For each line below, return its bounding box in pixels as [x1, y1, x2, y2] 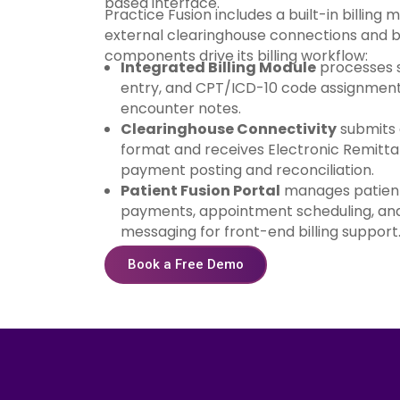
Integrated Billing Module [121, 57, 316, 78]
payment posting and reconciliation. [121, 160, 374, 180]
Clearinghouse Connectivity [121, 119, 337, 139]
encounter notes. [121, 98, 241, 119]
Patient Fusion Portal [121, 180, 280, 201]
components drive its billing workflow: [104, 46, 368, 66]
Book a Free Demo [128, 256, 244, 272]
